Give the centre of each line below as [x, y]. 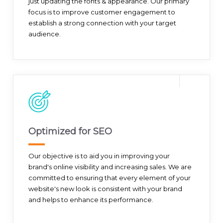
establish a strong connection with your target [103, 23]
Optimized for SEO [70, 132]
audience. [45, 34]
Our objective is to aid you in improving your [99, 156]
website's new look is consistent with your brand [106, 189]
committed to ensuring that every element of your [110, 178]
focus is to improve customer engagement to [102, 12]
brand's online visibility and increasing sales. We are [110, 167]
